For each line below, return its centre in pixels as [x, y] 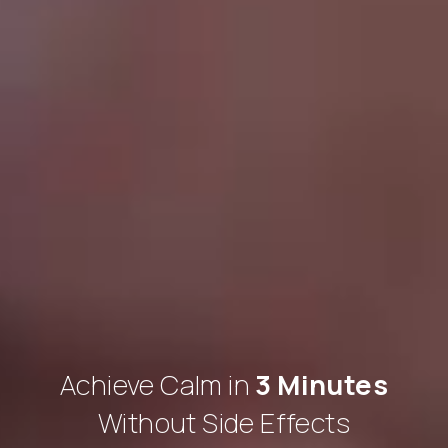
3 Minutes [319, 385]
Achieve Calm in [155, 385]
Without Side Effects [224, 423]
